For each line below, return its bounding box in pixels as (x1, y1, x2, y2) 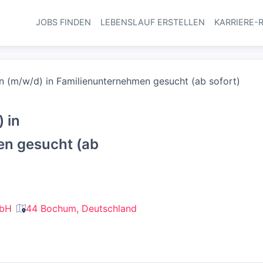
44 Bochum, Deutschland (26, 203, 137, 214)
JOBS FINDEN (35, 17, 91, 27)
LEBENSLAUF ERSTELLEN (100, 17, 205, 27)
